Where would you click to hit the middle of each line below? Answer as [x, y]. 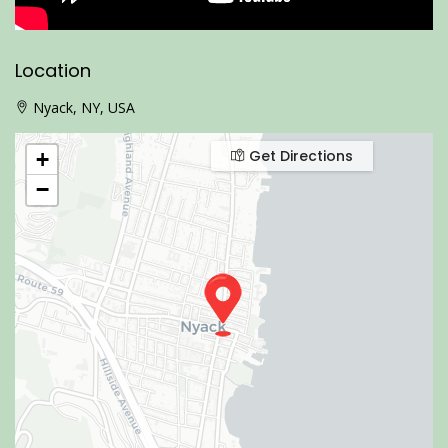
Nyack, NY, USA [82, 108]
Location [53, 71]
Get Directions [299, 156]
